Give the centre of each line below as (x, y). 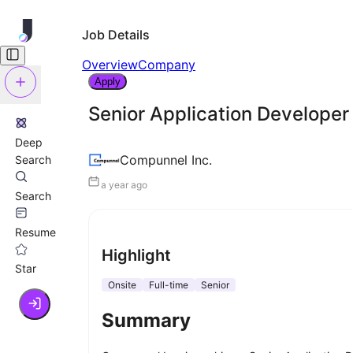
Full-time (169, 285)
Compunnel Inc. (166, 160)
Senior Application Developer (219, 114)
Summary (146, 320)
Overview (110, 65)
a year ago (124, 185)
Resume (35, 232)
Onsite (122, 285)
